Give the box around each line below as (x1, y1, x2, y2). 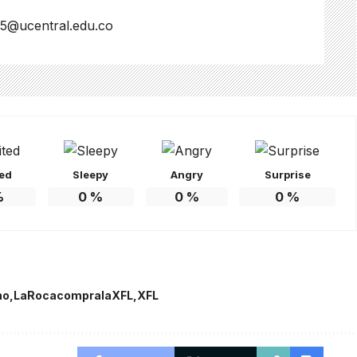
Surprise (264, 168, 311, 181)
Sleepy (73, 168, 109, 181)
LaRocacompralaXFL (14, 288, 134, 302)
